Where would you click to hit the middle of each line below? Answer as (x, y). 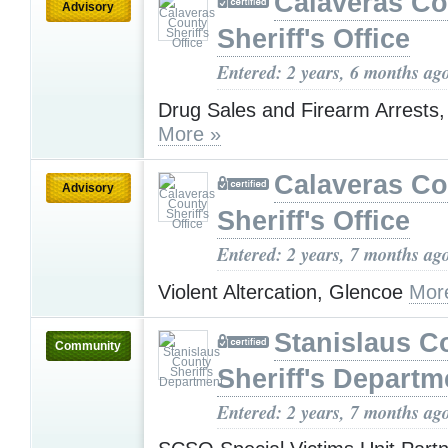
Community (88, 345)
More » (189, 134)
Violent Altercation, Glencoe (283, 291)
